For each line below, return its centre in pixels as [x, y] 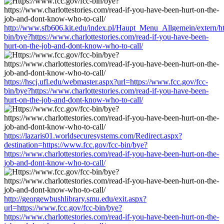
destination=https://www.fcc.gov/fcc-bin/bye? [76, 144]
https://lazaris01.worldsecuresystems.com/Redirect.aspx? [93, 135]
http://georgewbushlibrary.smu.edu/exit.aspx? [75, 198]
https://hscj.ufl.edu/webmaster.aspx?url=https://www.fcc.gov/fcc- [106, 81]
